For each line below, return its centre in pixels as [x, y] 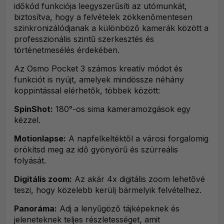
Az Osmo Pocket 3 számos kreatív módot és [98, 69]
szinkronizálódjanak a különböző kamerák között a [111, 28]
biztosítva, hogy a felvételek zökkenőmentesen [103, 17]
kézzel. [27, 120]
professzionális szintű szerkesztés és [84, 39]
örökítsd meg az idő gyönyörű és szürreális [96, 150]
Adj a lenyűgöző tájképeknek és [118, 209]
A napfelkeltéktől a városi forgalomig [137, 139]
